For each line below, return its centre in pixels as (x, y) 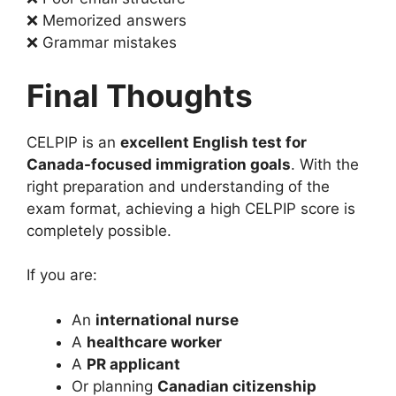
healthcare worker (154, 342)
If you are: (62, 275)
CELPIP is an (73, 142)
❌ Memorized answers (107, 21)
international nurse (167, 320)
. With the (325, 164)
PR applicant (133, 364)
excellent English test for (213, 142)
